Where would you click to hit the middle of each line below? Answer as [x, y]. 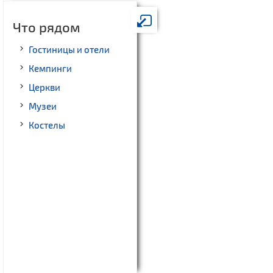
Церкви [44, 87]
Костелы [47, 125]
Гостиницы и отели [69, 50]
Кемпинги [50, 69]
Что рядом [47, 27]
